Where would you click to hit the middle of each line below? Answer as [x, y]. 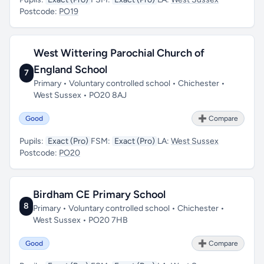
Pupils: [32, 141]
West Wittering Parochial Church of [119, 53]
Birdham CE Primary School [100, 194]
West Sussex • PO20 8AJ [80, 95]
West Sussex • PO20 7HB [81, 220]
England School [70, 70]
